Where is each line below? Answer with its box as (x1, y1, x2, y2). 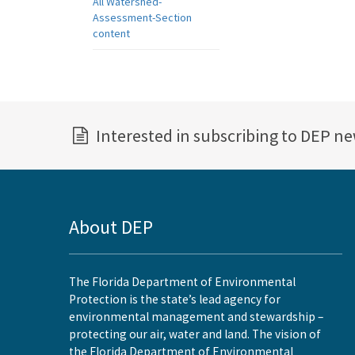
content (93, 26, 130, 40)
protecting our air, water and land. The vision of (69, 326, 321, 342)
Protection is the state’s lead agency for (69, 292, 281, 307)
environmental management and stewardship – (69, 309, 323, 324)
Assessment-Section (93, 10, 192, 25)
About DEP (69, 215, 153, 239)
